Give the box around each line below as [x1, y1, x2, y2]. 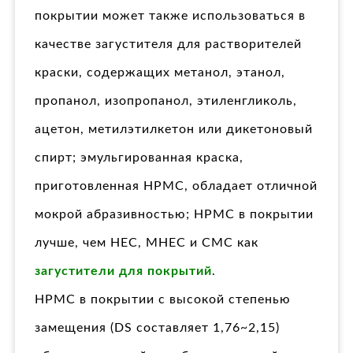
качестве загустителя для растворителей [35, 38, 302, 51]
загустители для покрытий [35, 265, 212, 278]
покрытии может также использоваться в [35, 9, 306, 23]
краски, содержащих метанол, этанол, [35, 66, 285, 80]
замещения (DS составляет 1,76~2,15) [35, 321, 280, 335]
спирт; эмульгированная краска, [35, 151, 243, 165]
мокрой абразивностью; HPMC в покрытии [35, 208, 314, 221]
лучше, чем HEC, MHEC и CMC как [35, 236, 258, 250]
